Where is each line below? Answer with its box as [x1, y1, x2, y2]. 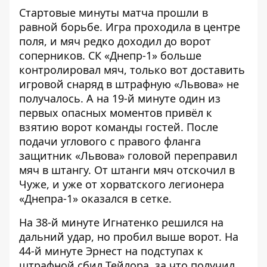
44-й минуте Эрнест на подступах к [19, 244, 203, 258]
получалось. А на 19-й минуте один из [19, 91, 221, 105]
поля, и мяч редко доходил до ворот [19, 34, 211, 48]
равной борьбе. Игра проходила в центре [19, 20, 240, 34]
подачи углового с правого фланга [19, 134, 201, 148]
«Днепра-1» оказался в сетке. [19, 191, 172, 206]
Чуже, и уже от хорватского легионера [19, 177, 224, 191]
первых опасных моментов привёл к [19, 105, 212, 120]
